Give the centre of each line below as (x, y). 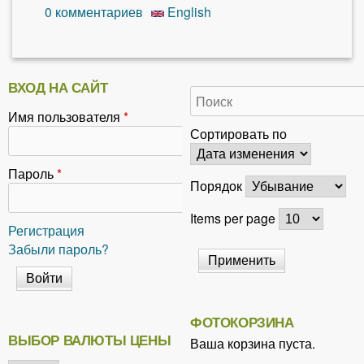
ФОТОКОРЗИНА (242, 321)
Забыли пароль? (58, 249)
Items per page (234, 218)
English (188, 12)
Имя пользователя (66, 117)
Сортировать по (238, 134)
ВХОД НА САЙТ (58, 87)
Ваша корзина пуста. (253, 342)
